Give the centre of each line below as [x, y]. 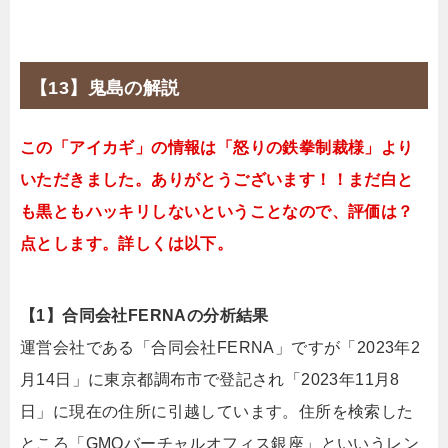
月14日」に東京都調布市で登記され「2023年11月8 [210, 379]
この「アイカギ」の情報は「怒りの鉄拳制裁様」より [217, 147]
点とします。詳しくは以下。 [127, 243]
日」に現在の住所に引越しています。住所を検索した [217, 411]
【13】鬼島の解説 [105, 87]
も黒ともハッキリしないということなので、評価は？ [217, 211]
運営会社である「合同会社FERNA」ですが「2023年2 [220, 347]
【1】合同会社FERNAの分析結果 [144, 315]
